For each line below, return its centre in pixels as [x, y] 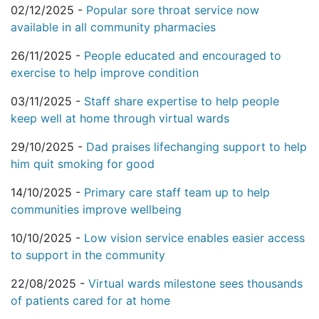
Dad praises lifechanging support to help [197, 147]
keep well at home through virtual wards [120, 119]
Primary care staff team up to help [177, 193]
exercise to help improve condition [105, 73]
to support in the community [88, 255]
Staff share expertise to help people [182, 101]
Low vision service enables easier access [194, 238]
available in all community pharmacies [113, 27]
